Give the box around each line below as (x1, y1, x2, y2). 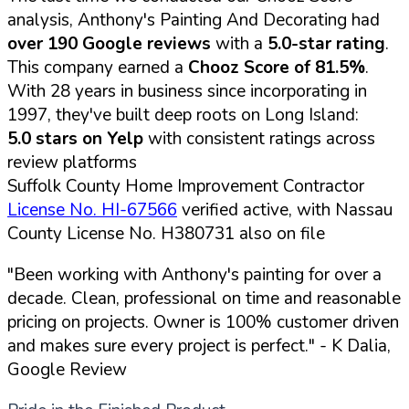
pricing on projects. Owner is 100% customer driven (7, 309, 399, 334)
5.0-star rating (267, 31, 385, 56)
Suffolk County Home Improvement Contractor (7, 173, 364, 198)
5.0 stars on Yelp (7, 126, 143, 151)
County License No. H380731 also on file (7, 221, 325, 246)
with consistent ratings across (143, 126, 375, 151)
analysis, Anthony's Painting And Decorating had (7, 7, 380, 32)
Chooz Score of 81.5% (188, 55, 365, 79)
